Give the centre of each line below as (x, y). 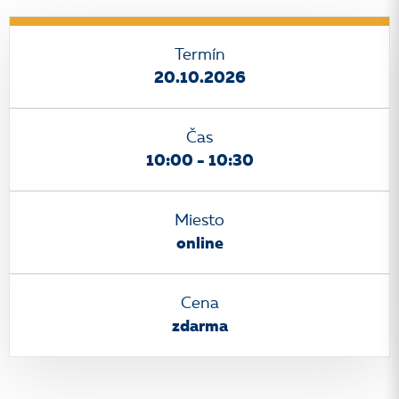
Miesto (199, 221)
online (199, 244)
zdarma (199, 327)
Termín (199, 55)
